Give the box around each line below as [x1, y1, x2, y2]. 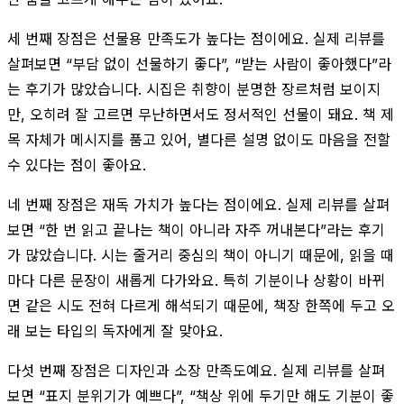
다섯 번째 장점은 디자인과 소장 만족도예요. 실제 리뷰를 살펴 [7, 361, 385, 380]
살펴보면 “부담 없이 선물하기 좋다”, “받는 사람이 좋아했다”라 [7, 54, 391, 73]
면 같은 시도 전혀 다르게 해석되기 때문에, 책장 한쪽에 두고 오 [7, 296, 395, 315]
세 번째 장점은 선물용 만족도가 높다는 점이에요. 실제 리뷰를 [7, 29, 385, 48]
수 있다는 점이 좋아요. [7, 155, 146, 174]
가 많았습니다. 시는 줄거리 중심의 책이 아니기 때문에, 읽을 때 [7, 245, 394, 264]
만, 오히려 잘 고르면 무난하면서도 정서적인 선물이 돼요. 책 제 [7, 105, 394, 124]
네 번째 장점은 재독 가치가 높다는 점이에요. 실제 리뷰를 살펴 [7, 195, 390, 214]
